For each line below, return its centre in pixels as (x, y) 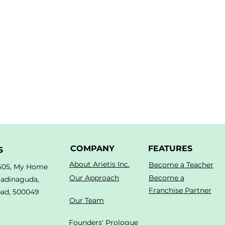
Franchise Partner (180, 190)
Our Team (87, 200)
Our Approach (94, 178)
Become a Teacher (181, 164)
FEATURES (170, 148)
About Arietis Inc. (99, 164)
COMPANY (92, 148)
